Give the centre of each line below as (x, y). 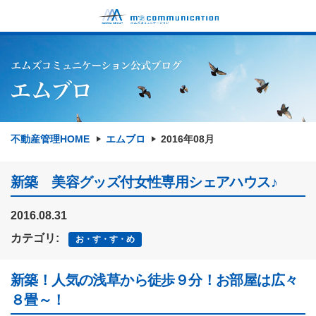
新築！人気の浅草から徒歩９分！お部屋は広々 (154, 280)
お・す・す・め (105, 239)
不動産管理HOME (50, 139)
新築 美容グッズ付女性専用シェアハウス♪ (144, 182)
